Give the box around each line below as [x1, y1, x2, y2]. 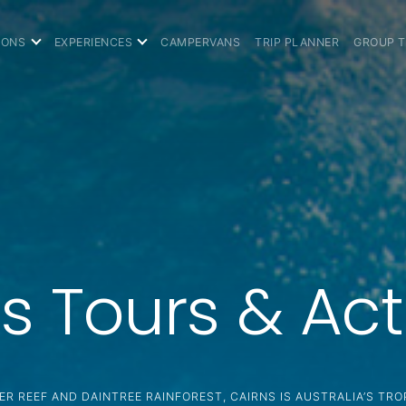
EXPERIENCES [53, 35, 133, 50]
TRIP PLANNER [255, 35, 340, 50]
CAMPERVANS [160, 35, 241, 50]
